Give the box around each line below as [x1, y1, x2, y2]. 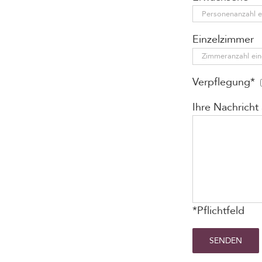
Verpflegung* [192, 74, 255, 89]
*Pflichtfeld [192, 203, 244, 218]
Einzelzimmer [192, 32, 254, 47]
